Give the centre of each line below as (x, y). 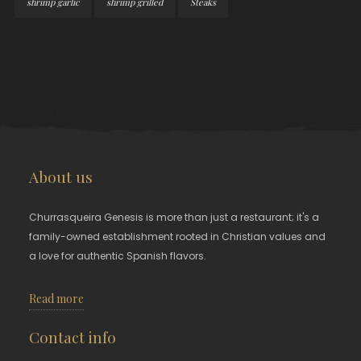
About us (61, 176)
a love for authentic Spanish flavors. (118, 255)
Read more (57, 298)
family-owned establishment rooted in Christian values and (178, 236)
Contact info (73, 336)
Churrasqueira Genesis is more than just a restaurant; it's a (174, 217)
